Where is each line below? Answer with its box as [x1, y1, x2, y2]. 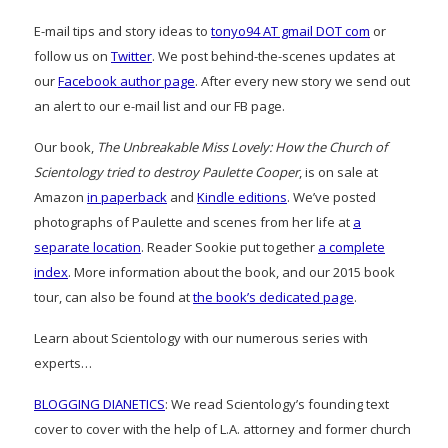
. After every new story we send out [195, 71, 410, 90]
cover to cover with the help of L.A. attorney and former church [34, 419, 411, 438]
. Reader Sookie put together [141, 237, 318, 256]
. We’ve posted [287, 187, 376, 206]
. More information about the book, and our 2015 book [68, 262, 395, 281]
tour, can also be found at [34, 287, 193, 306]
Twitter [111, 46, 152, 65]
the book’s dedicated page [193, 287, 354, 306]
